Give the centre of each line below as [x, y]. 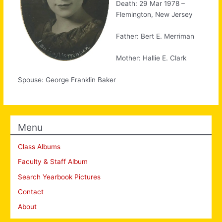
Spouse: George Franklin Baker [67, 80]
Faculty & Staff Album [53, 162]
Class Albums [39, 146]
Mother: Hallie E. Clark [151, 58]
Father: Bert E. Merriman [155, 36]
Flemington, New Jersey [155, 15]
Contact [31, 192]
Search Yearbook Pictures [59, 177]
